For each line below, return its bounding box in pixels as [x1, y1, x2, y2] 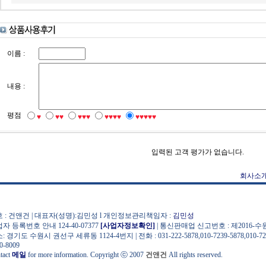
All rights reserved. [167, 251, 223, 259]
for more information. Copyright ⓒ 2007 [26, 251, 145, 259]
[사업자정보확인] [100, 221, 155, 230]
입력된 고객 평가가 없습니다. [151, 148, 244, 156]
